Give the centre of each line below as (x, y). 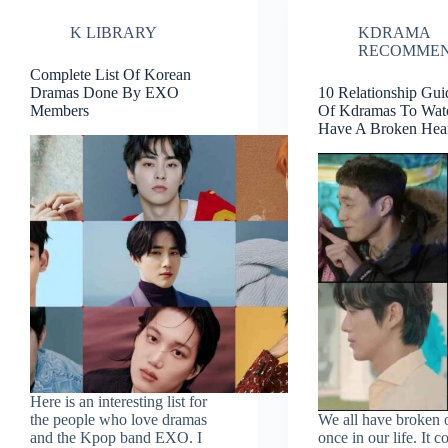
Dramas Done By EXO (104, 93)
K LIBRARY (113, 33)
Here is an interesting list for (118, 402)
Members (59, 111)
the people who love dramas (118, 420)
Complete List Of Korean (110, 75)
